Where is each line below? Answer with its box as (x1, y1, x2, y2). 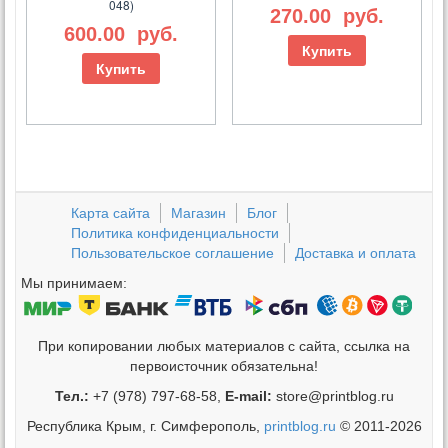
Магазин (171, 204, 226, 221)
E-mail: (224, 387, 272, 404)
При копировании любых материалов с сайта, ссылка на (38, 337, 410, 354)
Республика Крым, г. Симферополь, (26, 417, 264, 434)
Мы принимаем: (21, 274, 127, 291)
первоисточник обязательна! (130, 357, 318, 374)
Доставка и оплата (295, 244, 416, 261)
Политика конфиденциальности (71, 224, 279, 241)
